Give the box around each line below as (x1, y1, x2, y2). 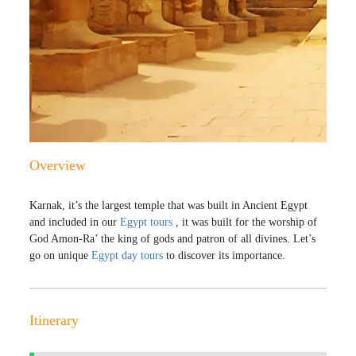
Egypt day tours (91, 250, 164, 261)
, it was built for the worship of (172, 216, 318, 228)
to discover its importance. (163, 250, 286, 261)
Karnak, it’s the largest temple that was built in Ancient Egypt (29, 199, 308, 211)
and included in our (29, 216, 121, 228)
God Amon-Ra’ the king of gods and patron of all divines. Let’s (29, 233, 316, 245)
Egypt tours (120, 216, 173, 228)
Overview (29, 157, 87, 173)
